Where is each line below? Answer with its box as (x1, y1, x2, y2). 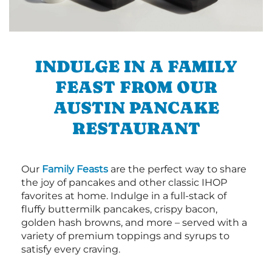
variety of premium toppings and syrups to (21, 230, 229, 242)
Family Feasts (42, 163, 108, 175)
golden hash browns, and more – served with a (21, 217, 247, 229)
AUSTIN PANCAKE (53, 98, 219, 118)
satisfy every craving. (21, 243, 120, 256)
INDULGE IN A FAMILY (35, 56, 237, 76)
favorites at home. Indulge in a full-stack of (21, 190, 226, 202)
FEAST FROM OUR (55, 77, 217, 97)
